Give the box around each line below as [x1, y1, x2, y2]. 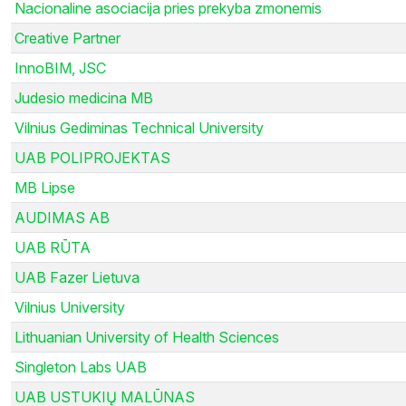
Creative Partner [14, 28, 121, 47]
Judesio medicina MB [14, 88, 153, 107]
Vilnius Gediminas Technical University [14, 118, 264, 137]
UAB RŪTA [14, 237, 91, 256]
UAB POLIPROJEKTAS [14, 148, 170, 167]
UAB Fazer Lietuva [14, 267, 140, 286]
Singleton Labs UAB [14, 357, 147, 376]
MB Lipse [14, 178, 75, 197]
